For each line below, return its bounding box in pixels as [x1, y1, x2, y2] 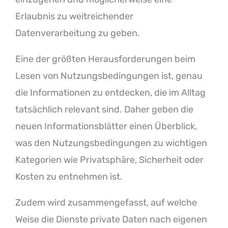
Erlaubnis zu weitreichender [15, 10, 133, 22]
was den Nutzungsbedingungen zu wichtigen [15, 137, 207, 149]
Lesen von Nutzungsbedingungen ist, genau [15, 70, 203, 81]
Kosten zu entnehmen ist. [15, 170, 123, 182]
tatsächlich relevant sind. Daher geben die [15, 103, 193, 115]
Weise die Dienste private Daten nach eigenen [15, 213, 207, 225]
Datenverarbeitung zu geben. [15, 27, 140, 39]
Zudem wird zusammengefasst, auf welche [15, 196, 197, 208]
